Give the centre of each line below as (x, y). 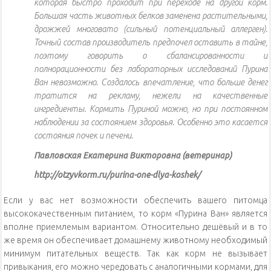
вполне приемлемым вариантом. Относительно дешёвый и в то (135, 227)
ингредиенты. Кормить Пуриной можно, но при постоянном (151, 109)
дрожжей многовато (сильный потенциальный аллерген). (151, 29)
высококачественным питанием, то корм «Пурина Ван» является (135, 214)
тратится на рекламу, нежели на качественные (151, 96)
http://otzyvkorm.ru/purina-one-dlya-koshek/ (117, 175)
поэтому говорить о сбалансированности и (151, 56)
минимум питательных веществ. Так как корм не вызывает (135, 254)
